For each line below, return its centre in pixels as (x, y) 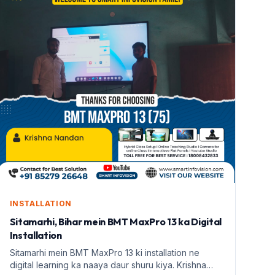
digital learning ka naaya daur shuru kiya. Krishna (108, 265)
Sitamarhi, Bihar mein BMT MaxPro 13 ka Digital (115, 222)
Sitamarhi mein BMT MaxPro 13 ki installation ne (104, 253)
